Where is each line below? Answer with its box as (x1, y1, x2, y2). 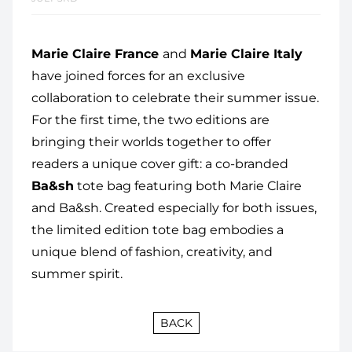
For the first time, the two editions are (31, 112, 269, 127)
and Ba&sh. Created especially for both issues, (31, 200, 317, 215)
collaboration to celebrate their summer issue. (31, 90, 319, 105)
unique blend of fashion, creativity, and (31, 244, 273, 259)
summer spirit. (31, 266, 123, 281)
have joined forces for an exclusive (31, 68, 245, 83)
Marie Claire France (31, 46, 163, 61)
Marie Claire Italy (190, 46, 302, 61)
